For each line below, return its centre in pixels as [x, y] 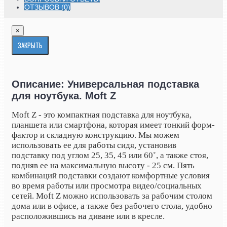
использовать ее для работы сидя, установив [94, 145]
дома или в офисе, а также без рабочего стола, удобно [112, 206]
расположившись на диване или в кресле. [88, 216]
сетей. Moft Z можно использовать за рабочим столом [112, 196]
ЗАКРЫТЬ [30, 45]
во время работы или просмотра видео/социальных [107, 185]
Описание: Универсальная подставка [105, 84]
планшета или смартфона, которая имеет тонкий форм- [113, 125]
